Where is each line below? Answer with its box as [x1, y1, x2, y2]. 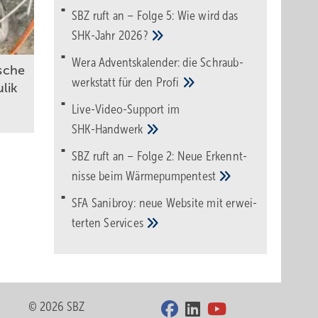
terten [72, 216, 104, 230]
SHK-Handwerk [72, 122, 146, 136]
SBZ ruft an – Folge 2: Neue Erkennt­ [72, 149, 247, 163]
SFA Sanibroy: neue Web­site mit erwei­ [72, 196, 258, 210]
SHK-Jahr [72, 28, 119, 43]
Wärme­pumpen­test [126, 169, 219, 183]
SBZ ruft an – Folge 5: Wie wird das [72, 9, 238, 23]
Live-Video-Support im [72, 102, 180, 116]
